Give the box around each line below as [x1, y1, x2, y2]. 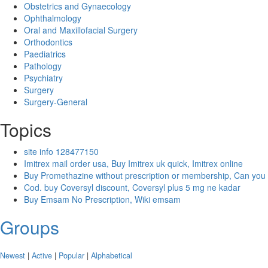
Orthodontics [24, 36, 72, 48]
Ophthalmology [24, 12, 81, 24]
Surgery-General [24, 96, 87, 108]
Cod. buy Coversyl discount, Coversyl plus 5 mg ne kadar [24, 181, 240, 193]
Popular [59, 249, 84, 261]
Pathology [24, 60, 62, 72]
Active [32, 249, 52, 261]
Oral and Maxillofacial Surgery [24, 24, 138, 36]
